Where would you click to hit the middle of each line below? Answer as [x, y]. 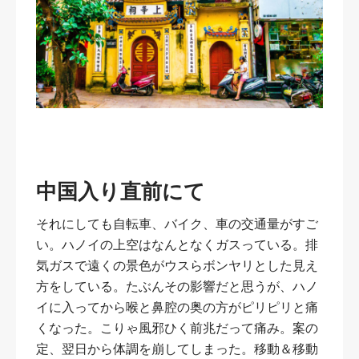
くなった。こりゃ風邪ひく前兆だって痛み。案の [177, 328]
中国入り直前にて [121, 192]
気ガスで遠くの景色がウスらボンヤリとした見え [177, 265]
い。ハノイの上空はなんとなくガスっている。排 [177, 244]
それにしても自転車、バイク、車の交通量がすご [177, 224]
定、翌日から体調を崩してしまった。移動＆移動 [177, 349]
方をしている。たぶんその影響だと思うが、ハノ [177, 286]
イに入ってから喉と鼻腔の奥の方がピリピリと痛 [177, 307]
